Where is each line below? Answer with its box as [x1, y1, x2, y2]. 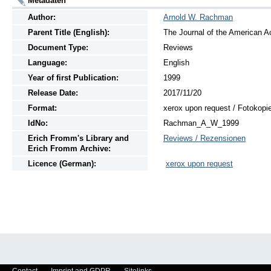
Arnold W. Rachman [163, 13, 233, 22]
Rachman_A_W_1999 [163, 119, 239, 128]
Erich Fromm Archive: [28, 144, 111, 154]
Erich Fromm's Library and [28, 134, 129, 143]
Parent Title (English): [28, 28, 109, 38]
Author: [28, 13, 56, 22]
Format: [28, 103, 57, 113]
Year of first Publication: [28, 73, 119, 83]
